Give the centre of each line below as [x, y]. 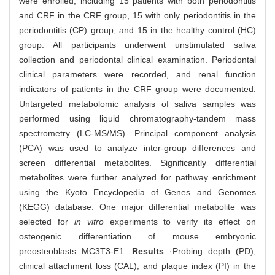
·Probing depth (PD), [210, 251]
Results [148, 251]
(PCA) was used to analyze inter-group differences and [137, 148]
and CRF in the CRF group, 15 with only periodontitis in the [137, 16]
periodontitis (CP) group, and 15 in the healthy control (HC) [137, 30]
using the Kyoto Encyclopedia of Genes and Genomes [137, 192]
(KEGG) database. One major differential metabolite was [137, 207]
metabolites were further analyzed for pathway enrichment [137, 178]
